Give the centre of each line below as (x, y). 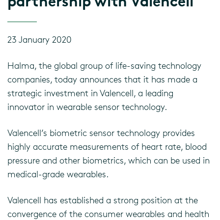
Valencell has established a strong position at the (103, 200)
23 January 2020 (40, 39)
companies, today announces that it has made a (102, 79)
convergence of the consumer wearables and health (108, 214)
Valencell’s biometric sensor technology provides (101, 133)
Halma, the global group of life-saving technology (104, 65)
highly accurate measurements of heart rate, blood (107, 146)
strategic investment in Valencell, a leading (90, 93)
